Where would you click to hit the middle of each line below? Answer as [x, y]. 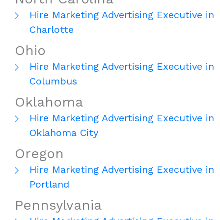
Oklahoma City [64, 133]
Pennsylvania [58, 205]
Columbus [53, 81]
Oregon [39, 154]
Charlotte [52, 30]
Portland [49, 184]
